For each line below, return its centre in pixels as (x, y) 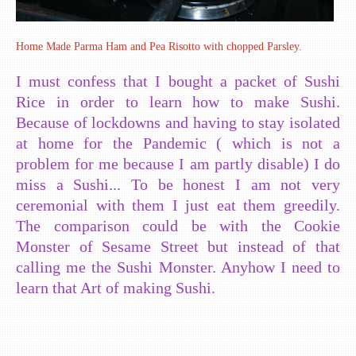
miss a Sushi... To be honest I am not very (178, 184)
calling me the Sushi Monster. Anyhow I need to (178, 267)
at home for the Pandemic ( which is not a (178, 143)
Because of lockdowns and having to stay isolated (178, 122)
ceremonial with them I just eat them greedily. (178, 205)
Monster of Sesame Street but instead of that (178, 246)
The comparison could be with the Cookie (178, 225)
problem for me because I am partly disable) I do (178, 163)
